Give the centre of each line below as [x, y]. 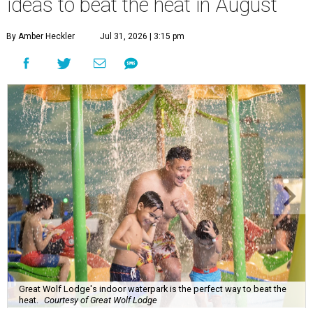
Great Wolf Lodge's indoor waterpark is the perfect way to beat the [153, 289]
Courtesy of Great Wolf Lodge [101, 300]
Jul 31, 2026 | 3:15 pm [142, 37]
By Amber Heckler [41, 37]
